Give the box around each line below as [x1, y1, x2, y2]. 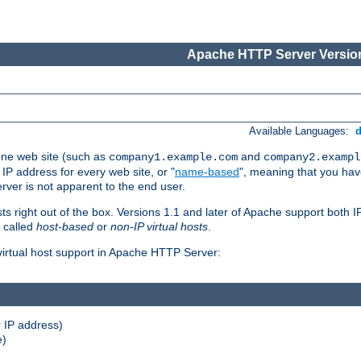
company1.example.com [109, 151, 238, 164]
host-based [36, 220, 93, 234]
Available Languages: [249, 125, 353, 138]
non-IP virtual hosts [110, 220, 208, 234]
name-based [175, 165, 239, 179]
